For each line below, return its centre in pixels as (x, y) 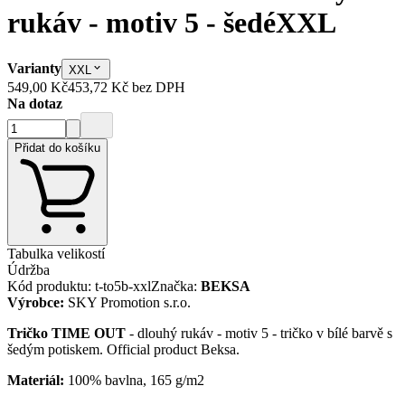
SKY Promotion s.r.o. (129, 302)
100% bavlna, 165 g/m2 (134, 380)
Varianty (34, 69)
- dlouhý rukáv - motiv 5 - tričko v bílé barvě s (259, 333)
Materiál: (36, 380)
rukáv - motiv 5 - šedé (141, 22)
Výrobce (33, 302)
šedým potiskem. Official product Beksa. (123, 349)
